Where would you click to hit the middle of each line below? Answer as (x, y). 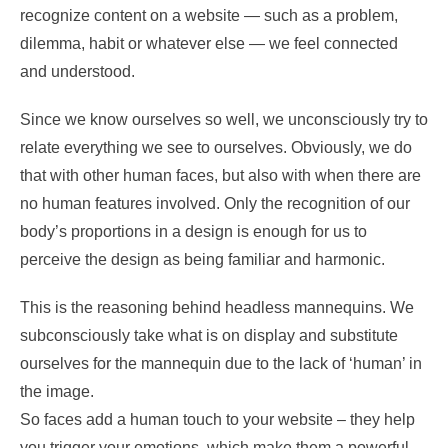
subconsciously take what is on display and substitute (209, 336)
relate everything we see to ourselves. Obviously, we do (216, 148)
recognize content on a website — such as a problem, (209, 16)
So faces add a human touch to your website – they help (217, 420)
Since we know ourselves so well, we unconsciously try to (224, 120)
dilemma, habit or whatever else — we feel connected (209, 44)
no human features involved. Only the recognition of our (215, 204)
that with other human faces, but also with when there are (220, 176)
